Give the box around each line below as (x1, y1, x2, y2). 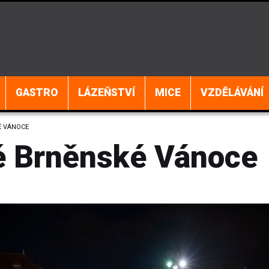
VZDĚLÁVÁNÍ (201, 86, 264, 99)
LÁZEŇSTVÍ (78, 86, 135, 99)
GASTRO (16, 86, 58, 99)
